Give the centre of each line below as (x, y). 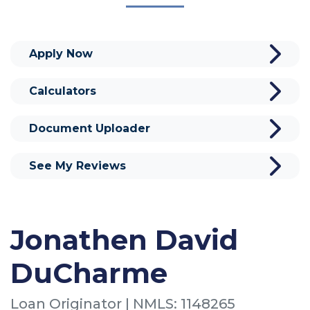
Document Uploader (90, 128)
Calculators (63, 91)
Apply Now (61, 53)
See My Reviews (77, 165)
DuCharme (89, 273)
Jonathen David (124, 239)
